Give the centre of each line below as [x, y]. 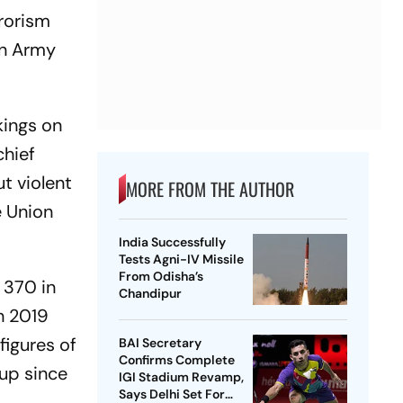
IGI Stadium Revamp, [181, 377]
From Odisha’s [161, 277]
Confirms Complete [176, 360]
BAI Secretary [160, 343]
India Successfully [172, 242]
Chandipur [150, 294]
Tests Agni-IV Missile [181, 260]
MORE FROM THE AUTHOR [210, 189]
